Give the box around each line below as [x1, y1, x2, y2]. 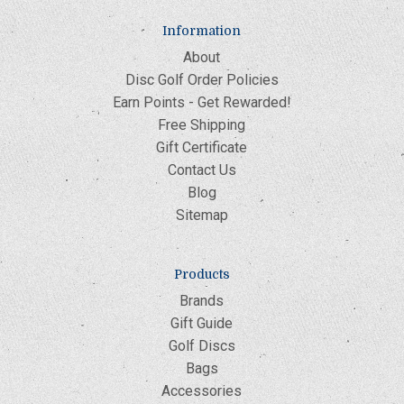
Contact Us [167, 161, 236, 179]
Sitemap [175, 206, 228, 224]
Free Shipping [158, 115, 246, 133]
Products [173, 266, 230, 281]
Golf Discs [168, 336, 235, 354]
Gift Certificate [156, 138, 248, 156]
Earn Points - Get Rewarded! [112, 93, 291, 111]
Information [162, 23, 242, 38]
